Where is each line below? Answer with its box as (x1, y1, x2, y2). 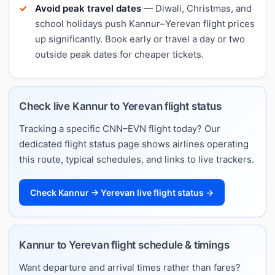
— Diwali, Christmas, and (141, 2, 252, 14)
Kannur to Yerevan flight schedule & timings (19, 238, 230, 251)
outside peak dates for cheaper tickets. (35, 48, 204, 60)
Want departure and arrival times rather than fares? (19, 261, 241, 273)
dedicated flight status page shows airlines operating (19, 137, 249, 150)
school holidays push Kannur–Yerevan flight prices (35, 17, 255, 29)
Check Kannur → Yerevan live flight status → (30, 187, 214, 198)
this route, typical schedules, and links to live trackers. (19, 153, 254, 165)
